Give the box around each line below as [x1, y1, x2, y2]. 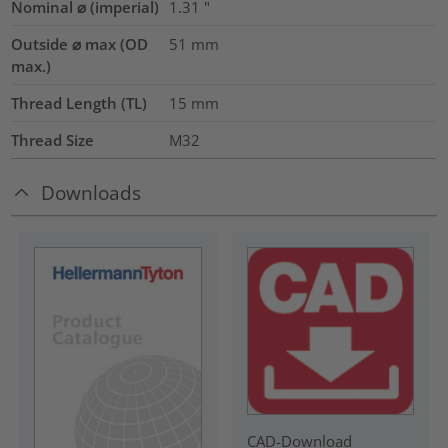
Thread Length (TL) [11, 93, 148, 114]
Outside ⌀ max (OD [11, 34, 149, 55]
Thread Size [11, 130, 95, 151]
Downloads [41, 179, 142, 205]
